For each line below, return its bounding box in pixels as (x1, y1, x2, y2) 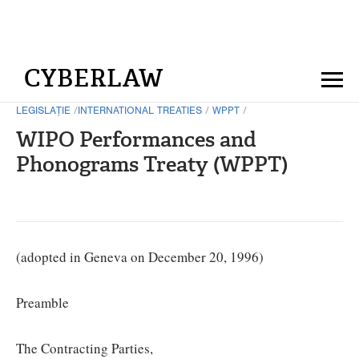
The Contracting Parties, (16, 339, 153, 357)
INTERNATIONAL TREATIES (78, 107, 202, 117)
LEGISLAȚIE (16, 107, 71, 117)
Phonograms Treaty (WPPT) (16, 151, 288, 178)
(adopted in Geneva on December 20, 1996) (16, 248, 264, 266)
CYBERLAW (24, 63, 163, 94)
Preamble (16, 293, 69, 312)
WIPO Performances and (16, 126, 256, 153)
